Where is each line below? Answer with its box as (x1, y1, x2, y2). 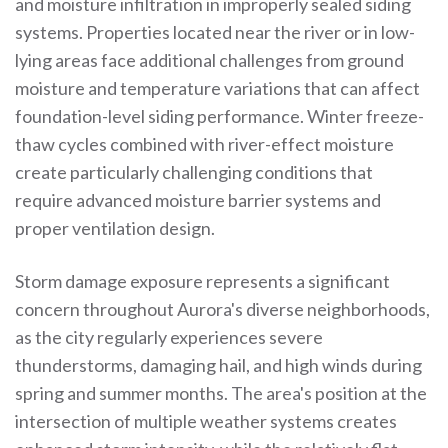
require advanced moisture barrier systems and (15, 189, 381, 211)
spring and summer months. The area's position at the (15, 382, 427, 404)
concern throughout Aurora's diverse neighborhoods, (15, 298, 430, 320)
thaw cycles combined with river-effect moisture (15, 133, 394, 155)
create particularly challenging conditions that (15, 161, 373, 183)
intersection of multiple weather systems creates (15, 410, 397, 432)
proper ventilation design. (15, 217, 215, 239)
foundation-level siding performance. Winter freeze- (15, 105, 424, 127)
